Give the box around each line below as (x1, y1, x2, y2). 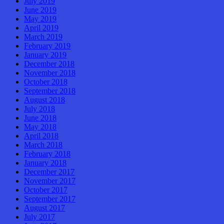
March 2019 (24, 32, 62, 41)
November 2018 (24, 68, 75, 77)
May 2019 (24, 14, 56, 23)
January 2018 (24, 158, 66, 167)
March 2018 (24, 140, 62, 149)
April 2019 (24, 23, 58, 32)
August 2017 (24, 203, 65, 212)
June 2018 (24, 113, 56, 122)
